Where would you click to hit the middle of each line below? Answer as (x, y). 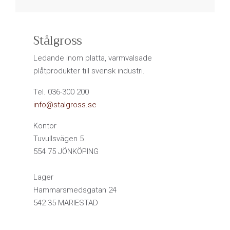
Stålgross (58, 41)
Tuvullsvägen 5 (59, 139)
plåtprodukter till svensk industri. (89, 71)
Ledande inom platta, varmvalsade (93, 58)
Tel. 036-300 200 (61, 92)
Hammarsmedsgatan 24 (75, 190)
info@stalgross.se (65, 105)
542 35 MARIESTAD (66, 203)
